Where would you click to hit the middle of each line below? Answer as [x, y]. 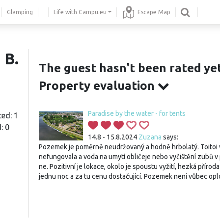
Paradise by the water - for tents [137, 113]
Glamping [20, 12]
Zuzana [150, 137]
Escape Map [154, 12]
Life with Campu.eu [80, 12]
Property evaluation [98, 86]
